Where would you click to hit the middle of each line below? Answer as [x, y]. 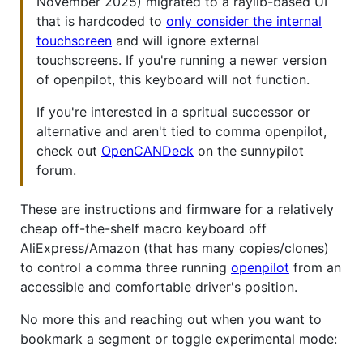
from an [315, 267]
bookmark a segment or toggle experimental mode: [179, 338]
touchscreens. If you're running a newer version [181, 60]
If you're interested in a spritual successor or [173, 111]
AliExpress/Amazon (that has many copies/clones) [175, 248]
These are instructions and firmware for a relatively [177, 209]
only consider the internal [244, 21]
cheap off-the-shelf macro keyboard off [143, 228]
